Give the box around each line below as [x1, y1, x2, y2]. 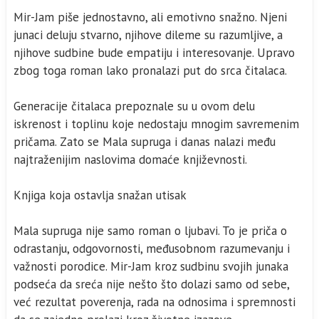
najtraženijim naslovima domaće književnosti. [14, 152, 247, 167]
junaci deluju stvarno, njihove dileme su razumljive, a [14, 27, 283, 43]
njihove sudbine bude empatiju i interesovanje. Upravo [14, 45, 295, 61]
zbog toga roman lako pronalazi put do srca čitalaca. [14, 63, 287, 78]
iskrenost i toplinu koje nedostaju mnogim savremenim [14, 116, 299, 132]
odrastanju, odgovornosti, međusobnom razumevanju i [14, 241, 290, 256]
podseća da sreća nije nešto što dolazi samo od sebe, [14, 276, 290, 292]
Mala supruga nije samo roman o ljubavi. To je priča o [14, 223, 287, 239]
